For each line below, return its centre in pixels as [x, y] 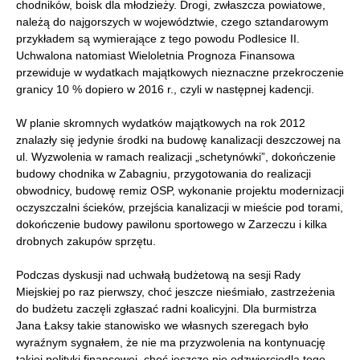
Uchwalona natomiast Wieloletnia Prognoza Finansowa [155, 55]
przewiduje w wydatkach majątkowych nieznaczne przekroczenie [180, 72]
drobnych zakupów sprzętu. [86, 241]
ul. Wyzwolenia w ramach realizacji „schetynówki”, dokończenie [176, 157]
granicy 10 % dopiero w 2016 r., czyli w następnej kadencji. [165, 89]
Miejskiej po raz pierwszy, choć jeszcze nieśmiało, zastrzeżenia [176, 292]
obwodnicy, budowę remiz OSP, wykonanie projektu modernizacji [180, 190]
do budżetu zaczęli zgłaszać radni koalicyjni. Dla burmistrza [166, 309]
